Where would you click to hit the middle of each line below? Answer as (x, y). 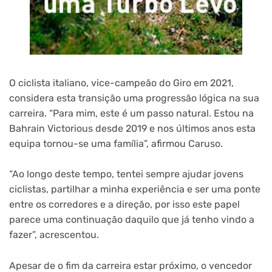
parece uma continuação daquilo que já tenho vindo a (132, 220)
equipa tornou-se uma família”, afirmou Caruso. (116, 143)
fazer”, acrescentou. (54, 235)
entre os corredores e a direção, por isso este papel (124, 205)
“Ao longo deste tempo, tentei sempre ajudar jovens (126, 174)
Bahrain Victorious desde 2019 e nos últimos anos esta (132, 128)
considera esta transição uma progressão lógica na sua (134, 98)
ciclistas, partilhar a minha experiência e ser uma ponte (135, 189)
